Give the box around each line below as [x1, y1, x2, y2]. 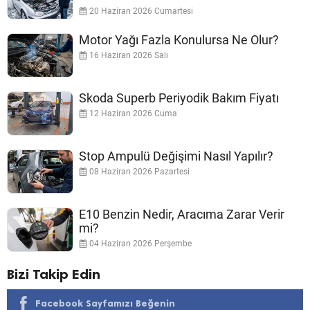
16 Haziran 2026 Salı [87, 50, 168, 60]
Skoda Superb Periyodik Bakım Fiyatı [79, 90, 279, 105]
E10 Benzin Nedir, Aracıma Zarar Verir [79, 206, 284, 221]
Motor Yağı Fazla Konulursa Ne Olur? [79, 32, 279, 47]
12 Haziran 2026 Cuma [87, 108, 177, 118]
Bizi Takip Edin [7, 265, 100, 282]
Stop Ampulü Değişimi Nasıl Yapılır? [79, 148, 273, 163]
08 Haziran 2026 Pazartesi [87, 166, 190, 176]
